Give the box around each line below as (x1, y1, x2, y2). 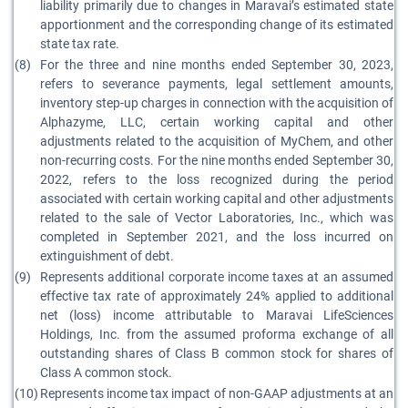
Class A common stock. (40, 365, 172, 380)
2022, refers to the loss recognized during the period (40, 172, 393, 187)
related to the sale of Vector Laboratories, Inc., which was (40, 210, 393, 225)
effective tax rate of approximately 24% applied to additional (40, 289, 393, 303)
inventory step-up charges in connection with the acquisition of (40, 96, 393, 110)
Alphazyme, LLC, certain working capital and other (40, 115, 393, 129)
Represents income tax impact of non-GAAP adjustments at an (40, 386, 393, 401)
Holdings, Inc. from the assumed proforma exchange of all (40, 327, 393, 342)
